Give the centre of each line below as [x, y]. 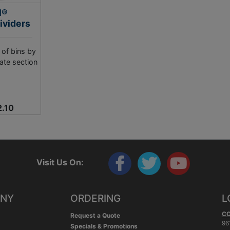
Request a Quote [95, 215]
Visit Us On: [60, 162]
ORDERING [95, 198]
